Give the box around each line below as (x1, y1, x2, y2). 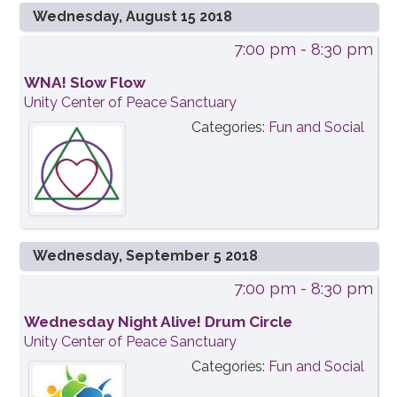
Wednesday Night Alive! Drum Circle (24, 313, 293, 331)
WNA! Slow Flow (24, 73, 146, 91)
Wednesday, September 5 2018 (33, 247, 259, 265)
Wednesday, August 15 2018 (33, 7, 233, 25)
